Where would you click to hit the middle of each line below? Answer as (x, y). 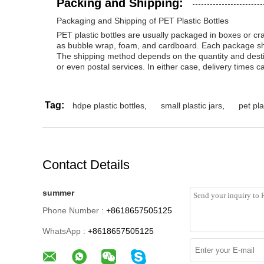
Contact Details (86, 165)
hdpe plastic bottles (108, 105)
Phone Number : (73, 210)
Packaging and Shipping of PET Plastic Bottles (143, 21)
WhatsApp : (64, 231)
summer (58, 193)
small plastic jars (192, 105)
